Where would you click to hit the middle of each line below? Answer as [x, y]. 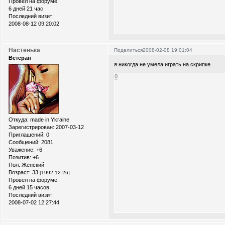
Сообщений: [24, 142]
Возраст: [20, 172]
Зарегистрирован [31, 127]
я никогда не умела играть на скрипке [162, 65]
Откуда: [19, 119]
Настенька [24, 50]
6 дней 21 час [26, 8]
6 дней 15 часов [29, 187]
